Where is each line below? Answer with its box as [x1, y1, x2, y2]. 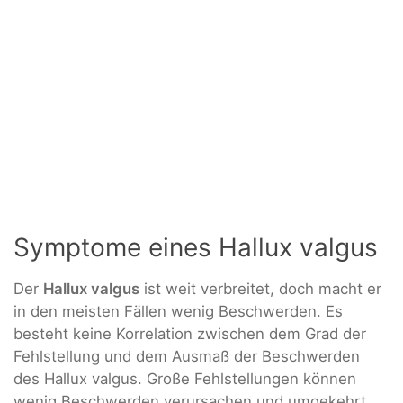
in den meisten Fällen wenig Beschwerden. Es [13, 302, 343, 321]
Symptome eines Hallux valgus [13, 232, 378, 264]
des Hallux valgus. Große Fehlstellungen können [13, 370, 356, 389]
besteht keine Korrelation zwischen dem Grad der [13, 325, 366, 344]
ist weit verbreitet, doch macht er [139, 280, 381, 299]
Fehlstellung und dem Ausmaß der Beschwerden [13, 347, 360, 366]
